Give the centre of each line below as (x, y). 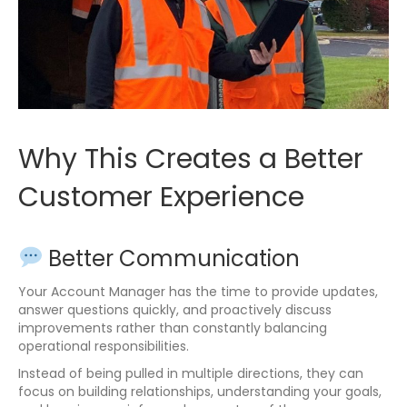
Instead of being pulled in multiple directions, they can (191, 373)
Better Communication (172, 258)
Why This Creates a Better (191, 159)
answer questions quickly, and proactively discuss (175, 309)
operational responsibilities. (104, 346)
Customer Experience (161, 197)
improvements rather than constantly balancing (173, 328)
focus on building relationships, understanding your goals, (200, 391)
